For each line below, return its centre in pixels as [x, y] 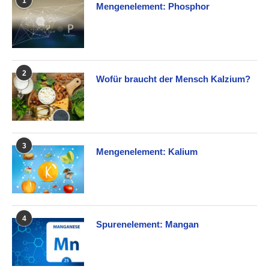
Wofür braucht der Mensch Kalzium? [173, 79]
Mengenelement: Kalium [147, 151]
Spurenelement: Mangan [147, 224]
